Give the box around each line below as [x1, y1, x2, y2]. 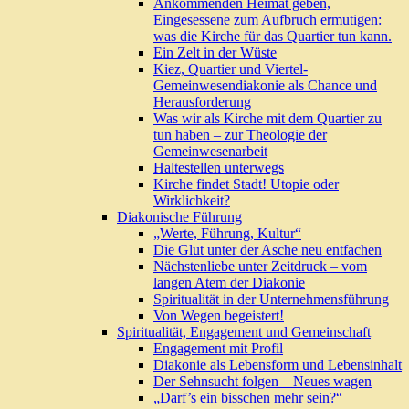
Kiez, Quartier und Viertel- [153, 61, 308, 78]
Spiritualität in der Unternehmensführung [153, 291, 389, 308]
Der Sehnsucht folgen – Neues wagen [153, 373, 372, 390]
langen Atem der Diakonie [153, 275, 305, 291]
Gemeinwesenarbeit [153, 143, 267, 160]
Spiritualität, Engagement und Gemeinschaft [117, 324, 371, 341]
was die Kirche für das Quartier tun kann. [153, 28, 392, 45]
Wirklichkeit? [153, 193, 230, 209]
